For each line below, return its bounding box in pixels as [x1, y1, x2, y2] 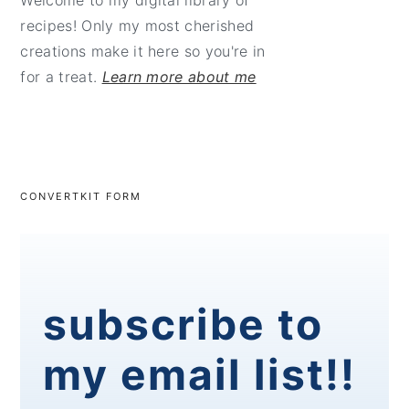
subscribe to [43, 299, 324, 351]
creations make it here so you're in [20, 42, 266, 61]
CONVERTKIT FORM [20, 190, 142, 204]
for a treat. [20, 68, 102, 87]
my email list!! [43, 349, 357, 401]
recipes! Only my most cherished [20, 16, 255, 36]
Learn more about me [101, 68, 257, 87]
